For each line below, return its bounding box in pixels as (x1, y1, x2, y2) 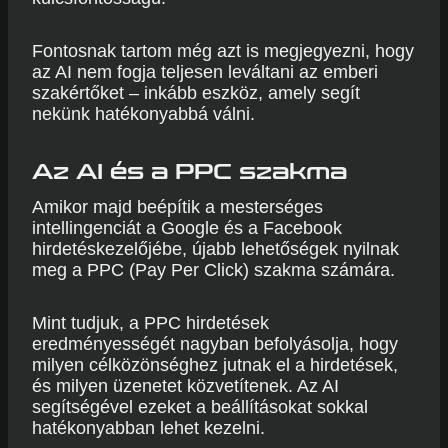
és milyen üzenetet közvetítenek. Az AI (32, 376, 339, 396)
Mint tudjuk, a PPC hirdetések (32, 313, 269, 333)
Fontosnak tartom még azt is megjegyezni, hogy (32, 41, 414, 61)
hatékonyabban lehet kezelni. (32, 418, 265, 438)
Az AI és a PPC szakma (32, 159, 347, 185)
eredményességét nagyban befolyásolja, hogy (32, 334, 398, 354)
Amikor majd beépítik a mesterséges (32, 197, 323, 217)
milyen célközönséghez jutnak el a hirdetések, (32, 355, 398, 375)
